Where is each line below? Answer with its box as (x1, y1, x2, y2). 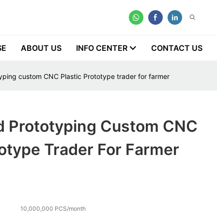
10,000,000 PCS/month (20, 205, 86, 213)
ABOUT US (21, 43, 62, 53)
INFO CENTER (76, 43, 127, 53)
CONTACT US (151, 43, 202, 53)
